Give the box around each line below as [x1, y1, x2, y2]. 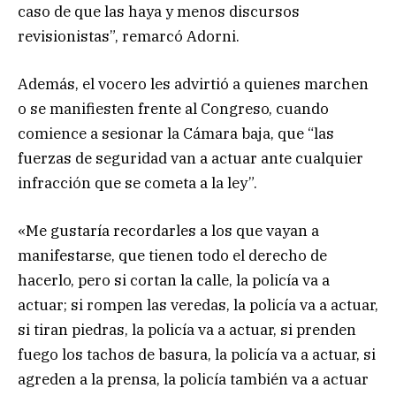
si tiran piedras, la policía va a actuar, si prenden [18, 320, 356, 340]
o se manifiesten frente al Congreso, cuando [18, 99, 329, 119]
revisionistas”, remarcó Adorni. [18, 27, 240, 46]
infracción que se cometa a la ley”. [18, 173, 257, 194]
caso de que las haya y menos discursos [18, 2, 300, 21]
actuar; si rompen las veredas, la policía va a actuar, [18, 295, 378, 316]
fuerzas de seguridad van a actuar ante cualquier [18, 148, 363, 169]
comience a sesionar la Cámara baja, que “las [18, 124, 334, 144]
